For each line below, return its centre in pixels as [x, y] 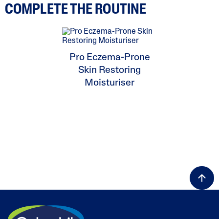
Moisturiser [109, 83]
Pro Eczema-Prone [109, 57]
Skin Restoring [109, 70]
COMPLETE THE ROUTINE [76, 10]
